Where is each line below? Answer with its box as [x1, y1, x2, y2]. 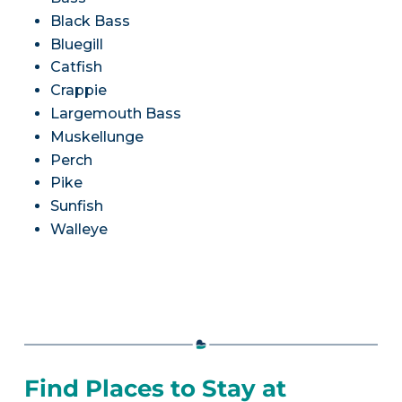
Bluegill [49, 35, 103, 53]
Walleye [49, 221, 108, 239]
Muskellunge [49, 127, 144, 145]
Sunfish [49, 197, 103, 215]
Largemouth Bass [49, 105, 181, 123]
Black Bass [49, 12, 130, 30]
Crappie [49, 82, 107, 100]
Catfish [49, 58, 102, 76]
